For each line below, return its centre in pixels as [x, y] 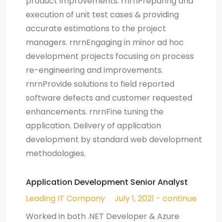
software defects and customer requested [109, 98]
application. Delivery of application [93, 125]
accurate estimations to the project [96, 28]
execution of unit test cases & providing [102, 14]
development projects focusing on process [110, 56]
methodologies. [56, 153]
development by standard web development [114, 139]
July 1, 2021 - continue [156, 198]
